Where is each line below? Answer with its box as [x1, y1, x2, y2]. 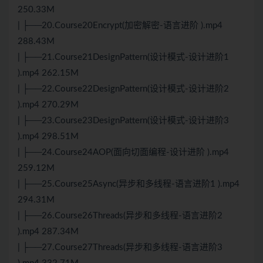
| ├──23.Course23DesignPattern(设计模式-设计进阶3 [18, 116, 229, 126]
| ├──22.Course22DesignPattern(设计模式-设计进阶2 [18, 85, 229, 94]
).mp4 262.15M [18, 69, 79, 78]
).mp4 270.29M [18, 100, 79, 110]
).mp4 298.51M [18, 132, 79, 141]
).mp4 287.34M [18, 227, 79, 237]
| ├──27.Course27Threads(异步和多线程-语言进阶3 [18, 243, 222, 252]
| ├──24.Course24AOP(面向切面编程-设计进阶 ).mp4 [18, 148, 229, 157]
